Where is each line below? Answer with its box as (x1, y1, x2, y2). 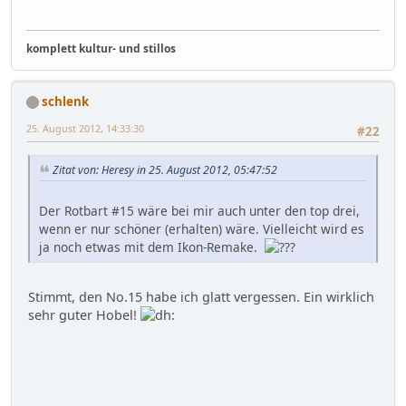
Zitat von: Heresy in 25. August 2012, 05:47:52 (53, 162, 277, 179)
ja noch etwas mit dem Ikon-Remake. (39, 237, 265, 256)
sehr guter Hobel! (28, 305, 140, 324)
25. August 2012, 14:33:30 (26, 121, 144, 135)
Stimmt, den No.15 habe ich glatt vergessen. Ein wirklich (28, 287, 374, 305)
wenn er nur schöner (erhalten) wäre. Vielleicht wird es (39, 219, 364, 237)
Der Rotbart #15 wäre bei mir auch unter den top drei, (39, 201, 360, 219)
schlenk (42, 92, 89, 110)
